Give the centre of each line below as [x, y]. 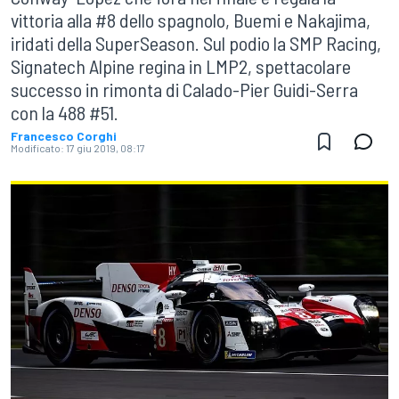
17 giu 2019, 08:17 [106, 148]
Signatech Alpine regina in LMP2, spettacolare [181, 66]
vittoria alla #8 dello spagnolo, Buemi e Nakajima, [191, 20]
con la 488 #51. [65, 112]
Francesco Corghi [64, 136]
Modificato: [37, 148]
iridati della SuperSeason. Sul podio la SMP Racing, [196, 43]
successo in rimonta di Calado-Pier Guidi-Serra [184, 89]
